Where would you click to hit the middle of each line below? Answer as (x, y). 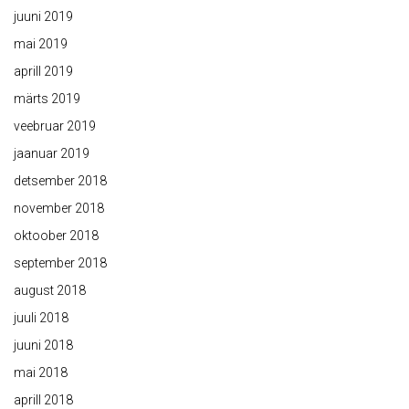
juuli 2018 (41, 318)
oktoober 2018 (56, 236)
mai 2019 (41, 44)
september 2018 (60, 263)
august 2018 (50, 291)
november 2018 (59, 209)
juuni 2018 (43, 346)
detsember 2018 (60, 181)
